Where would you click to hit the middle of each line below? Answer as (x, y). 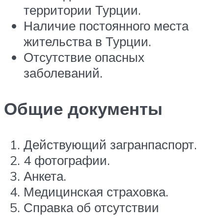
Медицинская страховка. (96, 192)
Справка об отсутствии (91, 207)
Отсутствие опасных (84, 57)
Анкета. (45, 176)
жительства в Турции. (87, 41)
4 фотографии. (67, 160)
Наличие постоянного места (106, 25)
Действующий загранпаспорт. (110, 145)
